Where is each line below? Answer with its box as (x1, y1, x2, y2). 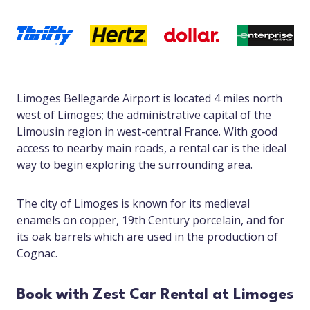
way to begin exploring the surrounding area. (17, 157, 253, 173)
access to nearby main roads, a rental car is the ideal (17, 140, 286, 156)
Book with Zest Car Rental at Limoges (17, 287, 293, 303)
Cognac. (17, 246, 57, 262)
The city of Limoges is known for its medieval (17, 196, 250, 212)
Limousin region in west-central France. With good (17, 124, 277, 140)
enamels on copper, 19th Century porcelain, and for (17, 212, 284, 228)
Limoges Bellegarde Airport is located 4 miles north (17, 91, 282, 107)
